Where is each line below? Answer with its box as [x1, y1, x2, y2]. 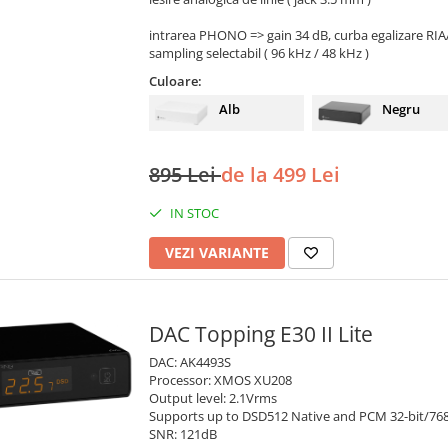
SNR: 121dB [149, 425, 217, 444]
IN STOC [167, 204, 219, 223]
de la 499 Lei [221, 161, 340, 189]
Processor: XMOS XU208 [149, 371, 292, 390]
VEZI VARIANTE [165, 243, 269, 263]
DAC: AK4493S [149, 353, 231, 372]
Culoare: [149, 72, 202, 91]
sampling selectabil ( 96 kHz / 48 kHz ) [149, 44, 369, 63]
